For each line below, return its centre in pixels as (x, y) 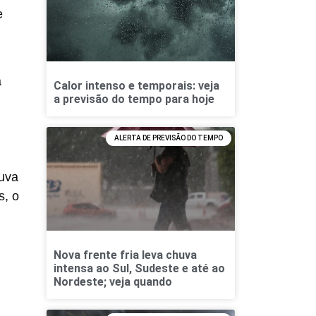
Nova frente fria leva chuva (125, 255)
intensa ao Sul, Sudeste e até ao (139, 268)
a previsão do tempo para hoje (134, 99)
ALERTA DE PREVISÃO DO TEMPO (169, 138)
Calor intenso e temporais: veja (136, 85)
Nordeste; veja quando (113, 281)
